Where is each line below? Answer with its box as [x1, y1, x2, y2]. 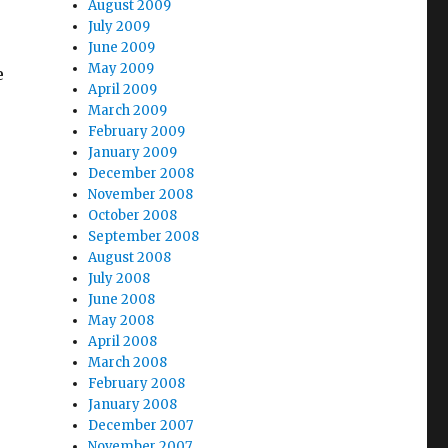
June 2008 [88, 291, 156, 308]
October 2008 [88, 207, 178, 224]
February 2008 [88, 375, 186, 392]
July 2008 [88, 270, 151, 287]
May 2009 [88, 60, 155, 77]
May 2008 [88, 312, 155, 329]
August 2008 [88, 249, 172, 266]
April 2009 [88, 81, 158, 98]
